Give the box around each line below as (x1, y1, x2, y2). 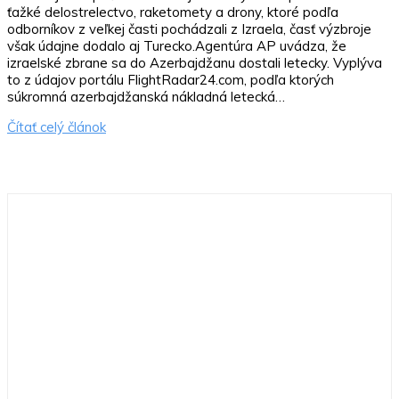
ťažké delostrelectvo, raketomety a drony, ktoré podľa (7, 3, 338, 20)
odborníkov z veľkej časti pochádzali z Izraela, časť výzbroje (7, 20, 371, 37)
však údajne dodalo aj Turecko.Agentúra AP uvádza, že (7, 37, 346, 54)
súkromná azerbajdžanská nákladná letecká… (7, 87, 285, 105)
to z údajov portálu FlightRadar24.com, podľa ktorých (7, 70, 334, 88)
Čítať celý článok (7, 118, 106, 135)
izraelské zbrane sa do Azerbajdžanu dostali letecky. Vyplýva (7, 53, 382, 71)
